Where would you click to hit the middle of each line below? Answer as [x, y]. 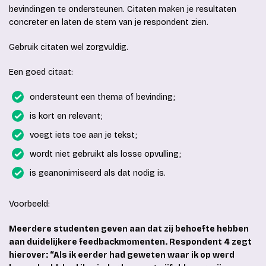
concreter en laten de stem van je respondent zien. [109, 23]
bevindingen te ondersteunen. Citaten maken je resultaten [123, 9]
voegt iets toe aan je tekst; [83, 135]
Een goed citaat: [41, 72]
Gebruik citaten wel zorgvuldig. [69, 47]
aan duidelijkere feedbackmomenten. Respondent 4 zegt [130, 242]
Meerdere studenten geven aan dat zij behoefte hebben [129, 229]
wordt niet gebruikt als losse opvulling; [105, 154]
